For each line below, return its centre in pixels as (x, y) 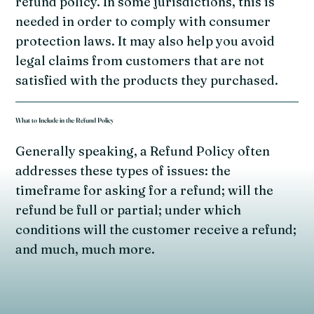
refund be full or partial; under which (129, 210)
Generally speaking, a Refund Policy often (143, 151)
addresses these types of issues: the (123, 170)
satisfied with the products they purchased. (147, 80)
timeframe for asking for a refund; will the (145, 190)
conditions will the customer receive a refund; (156, 229)
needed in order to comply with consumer (143, 21)
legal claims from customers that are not (140, 60)
